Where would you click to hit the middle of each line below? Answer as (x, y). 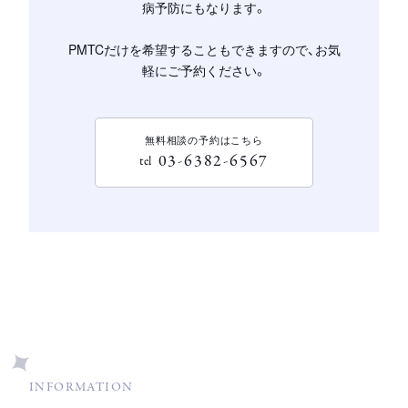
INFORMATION (82, 387)
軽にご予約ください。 (204, 70)
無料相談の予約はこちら (204, 139)
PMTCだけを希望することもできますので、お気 (204, 49)
